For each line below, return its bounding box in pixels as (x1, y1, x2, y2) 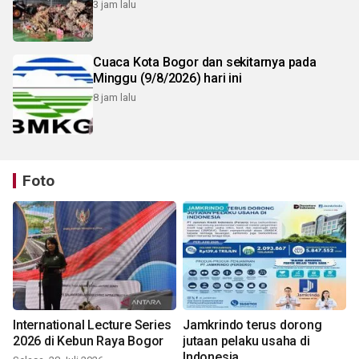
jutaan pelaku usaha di (183, 333, 310, 349)
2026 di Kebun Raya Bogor (13, 333, 164, 349)
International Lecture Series (13, 317, 171, 333)
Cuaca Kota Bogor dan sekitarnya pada (93, 54, 317, 71)
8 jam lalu (93, 91, 136, 104)
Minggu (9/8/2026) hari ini (93, 71, 242, 87)
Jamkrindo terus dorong (183, 317, 322, 333)
